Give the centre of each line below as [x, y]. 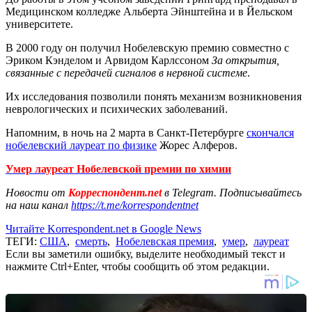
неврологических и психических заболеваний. [117, 109]
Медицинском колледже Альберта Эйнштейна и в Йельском [149, 11]
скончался [270, 132]
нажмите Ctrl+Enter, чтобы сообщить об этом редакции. [138, 266]
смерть [91, 241]
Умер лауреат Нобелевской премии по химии [118, 169]
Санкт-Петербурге [202, 132]
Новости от [36, 192]
